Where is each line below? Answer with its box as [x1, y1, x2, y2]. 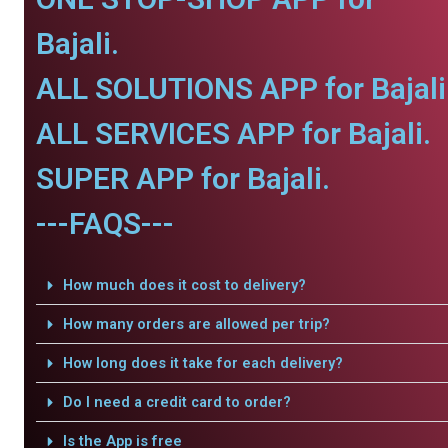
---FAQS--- [36, 206, 174, 241]
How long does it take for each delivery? [62, 354, 343, 372]
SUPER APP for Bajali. [36, 161, 330, 196]
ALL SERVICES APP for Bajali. [36, 116, 431, 151]
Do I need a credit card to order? [62, 393, 291, 411]
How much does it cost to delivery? [62, 276, 306, 294]
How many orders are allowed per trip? [62, 315, 330, 333]
